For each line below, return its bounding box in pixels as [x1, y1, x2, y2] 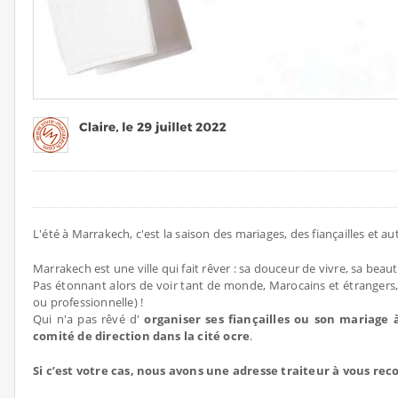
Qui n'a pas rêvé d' [33, 311, 145, 327]
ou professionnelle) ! [33, 294, 144, 310]
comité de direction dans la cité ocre [33, 328, 251, 344]
